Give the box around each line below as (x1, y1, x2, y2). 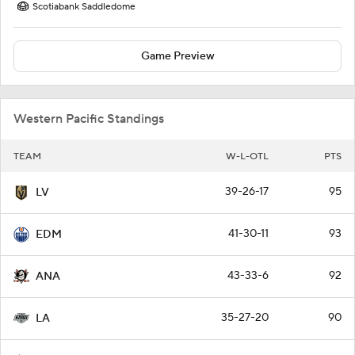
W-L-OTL (226, 150, 269, 162)
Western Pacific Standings (13, 110, 164, 127)
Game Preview (140, 48, 215, 63)
